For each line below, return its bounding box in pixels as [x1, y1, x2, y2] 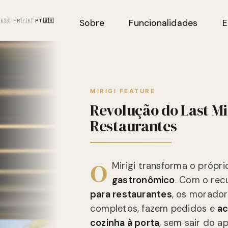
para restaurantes [90, 188, 172, 201]
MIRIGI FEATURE [90, 88, 156, 95]
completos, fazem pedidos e [90, 203, 217, 215]
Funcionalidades [129, 17, 198, 28]
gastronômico [112, 174, 175, 187]
